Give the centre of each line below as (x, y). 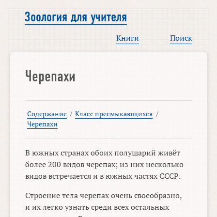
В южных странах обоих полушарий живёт (103, 153)
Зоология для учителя (76, 17)
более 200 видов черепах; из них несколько (105, 164)
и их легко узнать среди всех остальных (97, 207)
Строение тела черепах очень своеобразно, (104, 195)
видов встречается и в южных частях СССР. (103, 176)
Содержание (47, 114)
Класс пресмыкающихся (114, 114)
